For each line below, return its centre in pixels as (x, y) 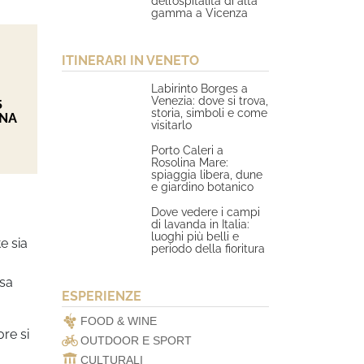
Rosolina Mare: (190, 162)
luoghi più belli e (195, 236)
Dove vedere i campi (206, 212)
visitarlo (172, 125)
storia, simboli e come (210, 113)
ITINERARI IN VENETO (130, 61)
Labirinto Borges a (200, 88)
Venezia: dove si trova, (210, 100)
